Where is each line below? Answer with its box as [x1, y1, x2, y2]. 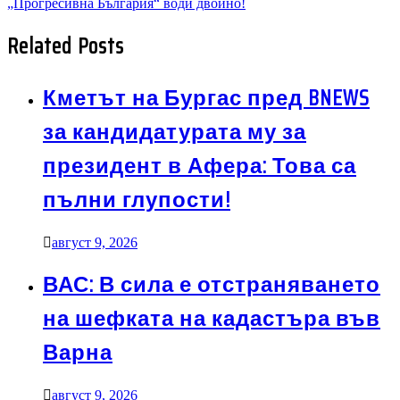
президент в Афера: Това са [43, 148, 356, 183]
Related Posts [7, 29, 124, 63]
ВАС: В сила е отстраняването [43, 268, 380, 303]
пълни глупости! [43, 182, 230, 217]
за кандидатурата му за [43, 114, 306, 149]
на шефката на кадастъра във [43, 302, 380, 337]
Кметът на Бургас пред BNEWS [43, 80, 370, 115]
